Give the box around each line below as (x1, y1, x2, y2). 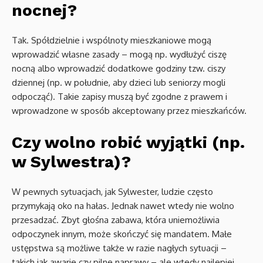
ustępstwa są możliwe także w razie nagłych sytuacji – (12, 242, 227, 254)
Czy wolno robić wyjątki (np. (12, 132, 245, 152)
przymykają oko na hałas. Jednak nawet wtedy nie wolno (12, 200, 234, 211)
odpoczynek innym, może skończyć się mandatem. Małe (12, 228, 232, 240)
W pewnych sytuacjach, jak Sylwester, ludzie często (12, 186, 213, 197)
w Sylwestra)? (12, 151, 131, 171)
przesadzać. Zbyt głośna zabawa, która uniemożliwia (12, 214, 220, 225)
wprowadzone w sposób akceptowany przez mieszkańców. (12, 104, 247, 116)
